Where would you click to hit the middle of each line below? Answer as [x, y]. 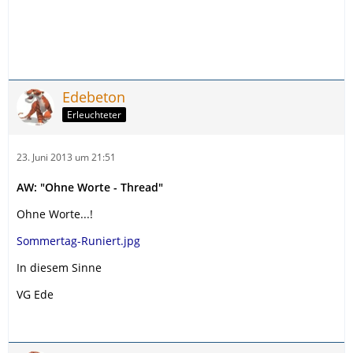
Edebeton [94, 97]
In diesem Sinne [59, 267]
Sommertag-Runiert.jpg [78, 240]
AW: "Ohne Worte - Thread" [90, 187]
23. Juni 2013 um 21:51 [66, 157]
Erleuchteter [94, 115]
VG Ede [35, 294]
